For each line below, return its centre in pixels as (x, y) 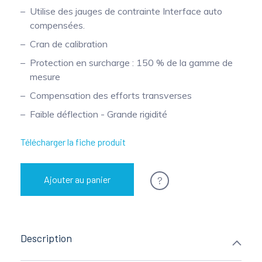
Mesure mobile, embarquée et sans (85, 17)
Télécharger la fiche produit (73, 142)
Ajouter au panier (77, 179)
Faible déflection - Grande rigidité (99, 114)
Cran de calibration (69, 44)
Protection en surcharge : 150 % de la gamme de (131, 63)
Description (46, 238)
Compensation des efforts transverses (111, 95)
